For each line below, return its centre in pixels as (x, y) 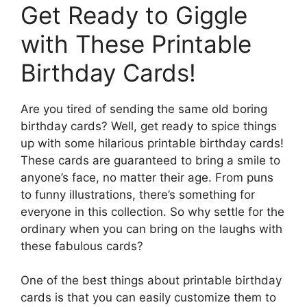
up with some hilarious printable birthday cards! (152, 143)
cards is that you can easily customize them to (148, 298)
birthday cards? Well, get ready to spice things (149, 126)
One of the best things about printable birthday (151, 281)
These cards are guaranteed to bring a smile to (150, 160)
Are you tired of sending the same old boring (144, 109)
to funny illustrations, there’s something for (138, 194)
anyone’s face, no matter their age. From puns (147, 177)
